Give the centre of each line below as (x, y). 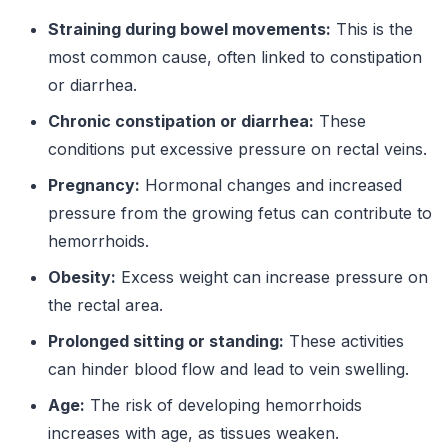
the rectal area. (105, 305)
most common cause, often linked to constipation (235, 57)
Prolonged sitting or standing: (166, 341)
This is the (372, 29)
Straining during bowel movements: (189, 29)
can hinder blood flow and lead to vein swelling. (228, 369)
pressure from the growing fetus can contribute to (240, 213)
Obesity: (82, 277)
